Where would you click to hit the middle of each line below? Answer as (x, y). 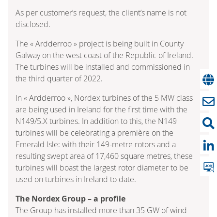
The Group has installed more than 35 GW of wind (101, 210)
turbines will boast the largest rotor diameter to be (102, 167)
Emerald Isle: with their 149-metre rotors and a (96, 144)
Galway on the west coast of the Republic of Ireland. (104, 55)
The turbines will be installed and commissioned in (103, 67)
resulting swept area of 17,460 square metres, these (104, 156)
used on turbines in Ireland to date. (76, 179)
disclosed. (33, 24)
